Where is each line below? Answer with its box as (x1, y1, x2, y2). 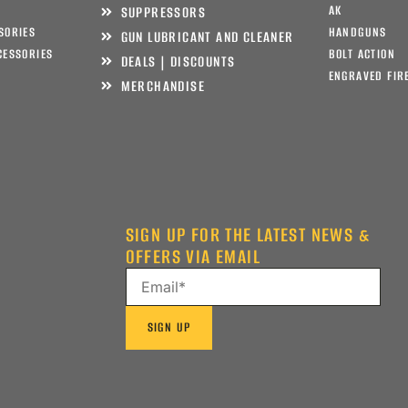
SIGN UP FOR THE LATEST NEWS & (125, 220, 371, 248)
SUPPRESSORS (120, 2, 206, 22)
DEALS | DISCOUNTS (120, 51, 236, 71)
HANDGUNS (328, 23, 387, 41)
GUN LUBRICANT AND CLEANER (120, 26, 294, 46)
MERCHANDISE (120, 76, 205, 96)
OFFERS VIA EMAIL (125, 242, 260, 270)
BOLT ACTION (328, 45, 395, 63)
